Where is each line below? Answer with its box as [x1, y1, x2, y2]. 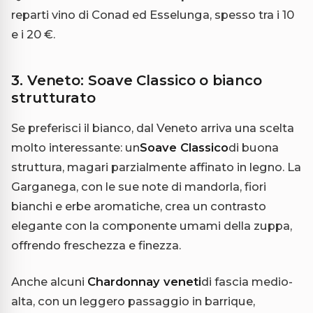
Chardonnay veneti [87, 274, 201, 289]
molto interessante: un [11, 140, 140, 154]
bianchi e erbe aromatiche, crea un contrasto [11, 198, 266, 213]
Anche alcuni [11, 274, 87, 289]
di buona [228, 140, 279, 154]
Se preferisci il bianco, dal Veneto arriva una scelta [11, 120, 294, 135]
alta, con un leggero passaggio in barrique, [11, 293, 255, 308]
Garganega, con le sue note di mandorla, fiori [11, 179, 266, 194]
